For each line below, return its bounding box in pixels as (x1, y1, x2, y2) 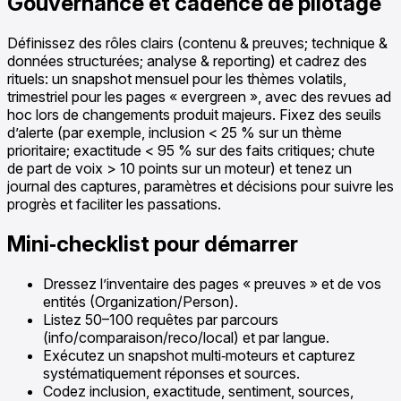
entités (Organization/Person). (43, 292, 238, 311)
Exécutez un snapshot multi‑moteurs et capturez (43, 346, 355, 364)
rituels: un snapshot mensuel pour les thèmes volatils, (7, 69, 346, 88)
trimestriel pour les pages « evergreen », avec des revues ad (7, 87, 391, 106)
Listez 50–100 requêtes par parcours (43, 310, 278, 328)
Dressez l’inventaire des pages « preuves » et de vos (43, 274, 381, 293)
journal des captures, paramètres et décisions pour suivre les (7, 176, 394, 195)
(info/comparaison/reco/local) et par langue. (43, 328, 329, 346)
